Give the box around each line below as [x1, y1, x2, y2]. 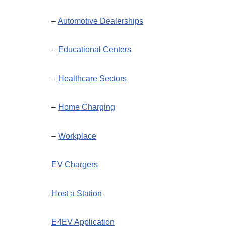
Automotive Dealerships [58, 17, 143, 25]
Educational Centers [58, 45, 131, 54]
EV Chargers [51, 160, 98, 169]
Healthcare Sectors [58, 74, 127, 83]
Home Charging [58, 103, 115, 111]
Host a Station [51, 189, 102, 198]
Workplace [58, 132, 96, 140]
